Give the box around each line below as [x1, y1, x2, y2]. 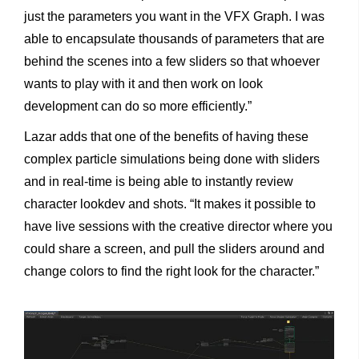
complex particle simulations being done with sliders [24, 152, 320, 167]
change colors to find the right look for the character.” [24, 264, 319, 279]
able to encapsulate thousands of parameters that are [24, 32, 325, 46]
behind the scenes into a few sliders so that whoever [24, 54, 320, 69]
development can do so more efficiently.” [24, 99, 252, 114]
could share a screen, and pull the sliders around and [24, 242, 325, 256]
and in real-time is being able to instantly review [24, 175, 293, 189]
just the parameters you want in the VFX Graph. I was [24, 10, 325, 24]
